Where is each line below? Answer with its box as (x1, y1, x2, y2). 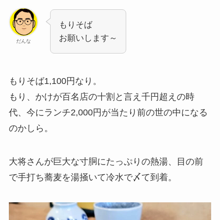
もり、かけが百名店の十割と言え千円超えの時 (8, 91, 194, 102)
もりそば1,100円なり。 (8, 76, 102, 86)
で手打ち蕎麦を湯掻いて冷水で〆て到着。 (8, 172, 177, 182)
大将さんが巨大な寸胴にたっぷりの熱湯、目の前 (8, 156, 203, 166)
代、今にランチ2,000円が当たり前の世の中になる (8, 107, 208, 117)
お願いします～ (58, 33, 117, 43)
